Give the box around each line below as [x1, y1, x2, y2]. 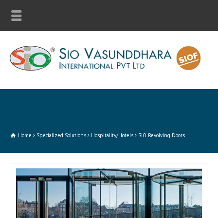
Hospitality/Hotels [91, 132, 134, 139]
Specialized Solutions [36, 132, 87, 139]
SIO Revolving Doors [138, 132, 185, 139]
